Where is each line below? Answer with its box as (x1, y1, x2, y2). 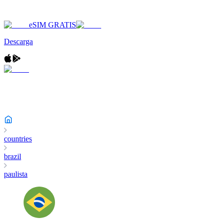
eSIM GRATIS (29, 21, 76, 29)
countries (4, 135, 32, 143)
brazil (4, 152, 21, 161)
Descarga (4, 37, 33, 46)
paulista (4, 170, 27, 178)
